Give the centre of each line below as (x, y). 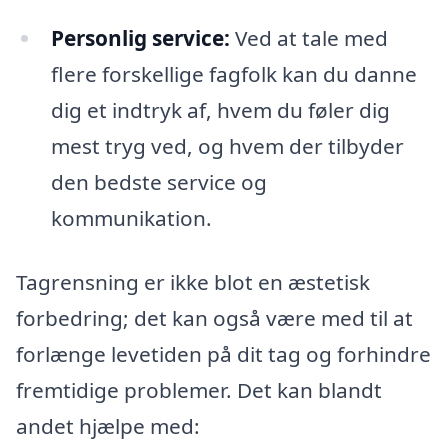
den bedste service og (158, 182)
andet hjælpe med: (108, 425)
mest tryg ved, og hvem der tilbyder (227, 146)
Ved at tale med (308, 38)
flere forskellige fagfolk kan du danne (233, 74)
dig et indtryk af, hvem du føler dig (220, 110)
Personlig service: (140, 38)
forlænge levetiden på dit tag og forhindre (223, 353)
